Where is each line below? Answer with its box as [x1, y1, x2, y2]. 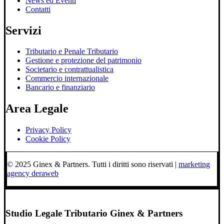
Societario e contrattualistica [25, 65, 113, 74]
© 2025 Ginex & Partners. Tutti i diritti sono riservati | [7, 160, 178, 169]
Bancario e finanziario [25, 83, 95, 92]
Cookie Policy [25, 134, 70, 143]
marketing [178, 160, 210, 169]
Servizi [5, 23, 41, 37]
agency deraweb [7, 169, 58, 178]
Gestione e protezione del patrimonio [25, 56, 141, 65]
